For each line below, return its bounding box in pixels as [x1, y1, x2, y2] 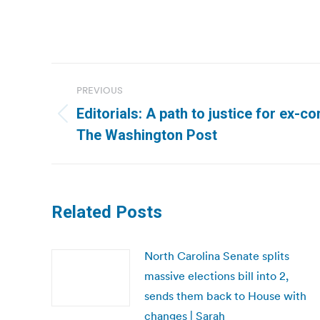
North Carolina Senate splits [144, 249, 289, 263]
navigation [51, 95, 166, 124]
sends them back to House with [144, 289, 306, 303]
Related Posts [51, 202, 162, 222]
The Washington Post [76, 126, 217, 144]
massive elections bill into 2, [144, 269, 289, 283]
